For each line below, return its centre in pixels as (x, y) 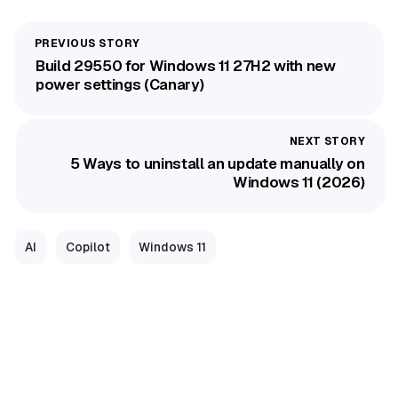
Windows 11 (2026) (299, 183)
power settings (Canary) (120, 84)
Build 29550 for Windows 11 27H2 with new (186, 65)
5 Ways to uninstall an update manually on (218, 164)
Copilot (88, 247)
